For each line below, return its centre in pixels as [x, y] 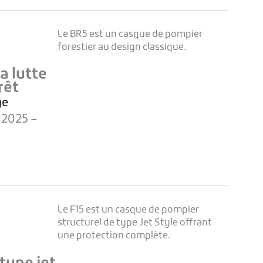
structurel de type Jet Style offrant [134, 223]
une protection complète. [114, 236]
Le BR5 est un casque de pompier [130, 35]
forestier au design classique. [122, 48]
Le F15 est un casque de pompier [128, 210]
